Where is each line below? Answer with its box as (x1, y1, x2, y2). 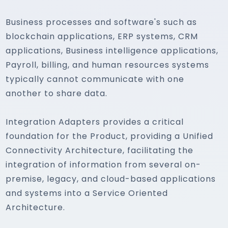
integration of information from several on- (6, 159, 202, 170)
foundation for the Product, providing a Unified (6, 130, 214, 142)
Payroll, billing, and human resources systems (6, 59, 210, 71)
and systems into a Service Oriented (6, 187, 168, 199)
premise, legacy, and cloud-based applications (6, 173, 216, 185)
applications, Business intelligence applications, (6, 45, 219, 56)
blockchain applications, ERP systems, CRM (6, 31, 198, 42)
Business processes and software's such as (6, 16, 197, 28)
